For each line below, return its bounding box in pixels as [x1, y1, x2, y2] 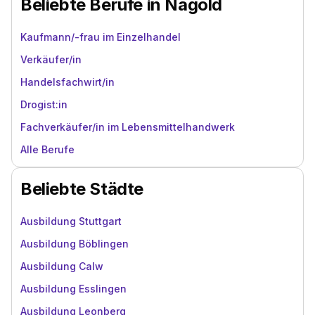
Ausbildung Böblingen [20, 238, 129, 250]
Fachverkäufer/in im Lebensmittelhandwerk [20, 121, 235, 133]
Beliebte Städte [20, 179, 143, 199]
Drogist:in [20, 98, 67, 110]
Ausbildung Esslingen [20, 283, 127, 295]
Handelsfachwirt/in [20, 76, 115, 88]
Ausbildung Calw [20, 260, 103, 272]
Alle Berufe [20, 143, 75, 155]
